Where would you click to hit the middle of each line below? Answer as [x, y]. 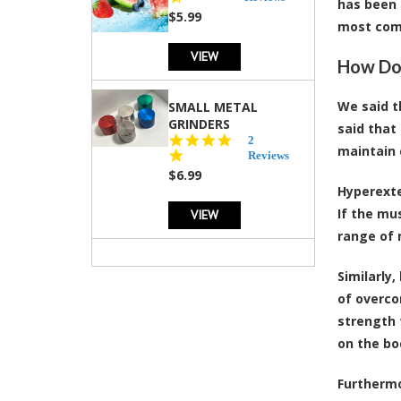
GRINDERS [199, 124]
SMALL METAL [213, 107]
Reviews [269, 155]
